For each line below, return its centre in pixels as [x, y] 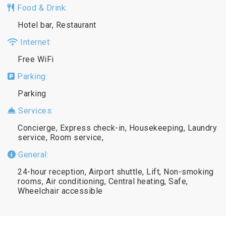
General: [32, 154]
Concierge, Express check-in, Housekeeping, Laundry [117, 128]
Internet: [35, 42]
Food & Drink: [41, 8]
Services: [35, 110]
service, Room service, [61, 137]
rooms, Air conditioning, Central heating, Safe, [103, 181]
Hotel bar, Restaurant [57, 25]
